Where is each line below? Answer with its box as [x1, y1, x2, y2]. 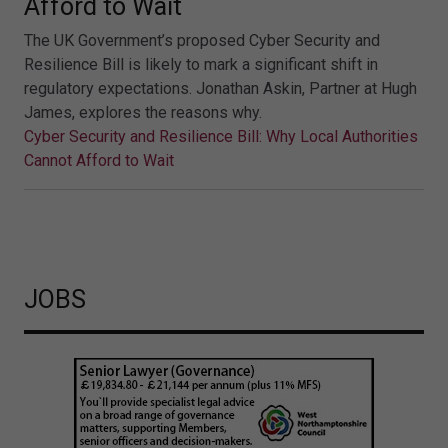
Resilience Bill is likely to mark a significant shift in [24, 54, 378, 74]
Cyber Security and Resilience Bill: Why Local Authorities [24, 126, 418, 146]
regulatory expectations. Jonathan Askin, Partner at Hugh [24, 78, 417, 98]
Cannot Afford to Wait [24, 150, 174, 170]
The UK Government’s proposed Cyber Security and [24, 30, 380, 50]
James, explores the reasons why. [24, 102, 262, 122]
